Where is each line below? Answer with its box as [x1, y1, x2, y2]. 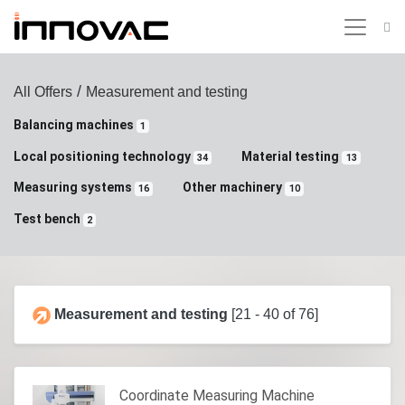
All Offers [14, 84, 72, 99]
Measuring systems [14, 179, 135, 194]
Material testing [241, 148, 343, 164]
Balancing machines [14, 117, 137, 132]
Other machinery [183, 179, 286, 194]
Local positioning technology [14, 148, 193, 164]
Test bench [14, 211, 83, 226]
